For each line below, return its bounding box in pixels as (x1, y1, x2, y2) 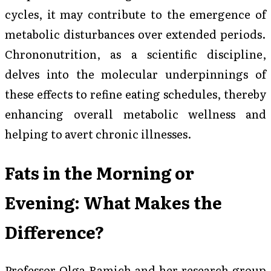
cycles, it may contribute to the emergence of (5, 5, 266, 22)
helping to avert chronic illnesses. (5, 125, 192, 142)
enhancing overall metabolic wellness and (5, 105, 266, 122)
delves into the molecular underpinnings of (5, 65, 266, 82)
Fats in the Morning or (5, 160, 194, 184)
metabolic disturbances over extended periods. (5, 25, 266, 42)
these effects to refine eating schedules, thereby (5, 85, 266, 102)
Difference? (5, 219, 104, 244)
